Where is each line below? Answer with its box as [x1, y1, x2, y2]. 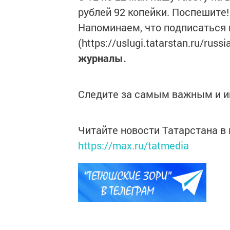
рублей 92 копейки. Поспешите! [78, 5, 229, 18]
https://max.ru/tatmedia [78, 139, 189, 152]
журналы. [78, 51, 126, 65]
